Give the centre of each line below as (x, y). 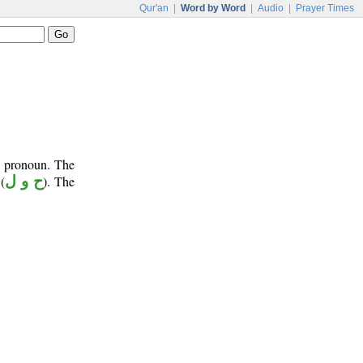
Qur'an (154, 8)
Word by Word (213, 8)
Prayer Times (325, 8)
